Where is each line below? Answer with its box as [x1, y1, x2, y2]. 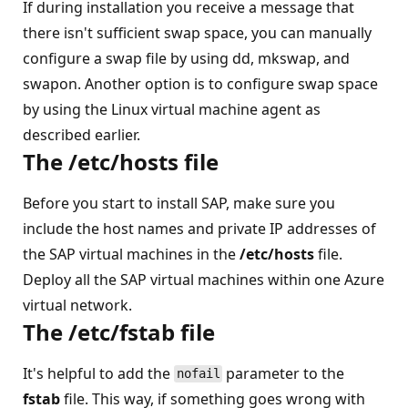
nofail [176, 366, 220, 382]
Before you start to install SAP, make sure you [23, 192, 335, 213]
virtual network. [23, 294, 132, 315]
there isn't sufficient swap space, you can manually [23, 22, 372, 43]
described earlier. [23, 124, 140, 145]
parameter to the [222, 362, 345, 383]
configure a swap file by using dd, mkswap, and [23, 47, 350, 68]
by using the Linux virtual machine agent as [23, 98, 321, 119]
